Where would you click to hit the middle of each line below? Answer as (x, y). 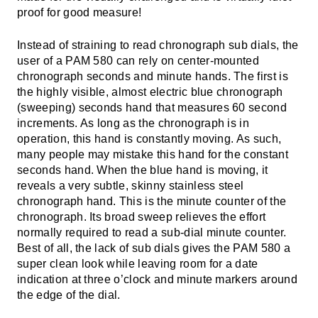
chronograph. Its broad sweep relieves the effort (142, 217)
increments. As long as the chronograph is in (133, 123)
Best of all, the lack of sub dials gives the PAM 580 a (154, 248)
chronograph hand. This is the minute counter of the (152, 201)
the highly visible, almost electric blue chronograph (150, 92)
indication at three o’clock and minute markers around (157, 279)
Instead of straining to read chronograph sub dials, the (158, 45)
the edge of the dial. (69, 295)
